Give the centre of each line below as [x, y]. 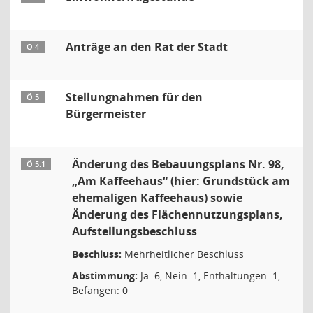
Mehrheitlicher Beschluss [183, 254]
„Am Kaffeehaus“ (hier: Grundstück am [181, 181]
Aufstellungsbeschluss [134, 231]
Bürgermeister [106, 114]
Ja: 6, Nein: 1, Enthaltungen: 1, [209, 276]
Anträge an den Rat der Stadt [147, 47]
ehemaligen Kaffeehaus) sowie [157, 198]
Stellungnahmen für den [134, 97]
